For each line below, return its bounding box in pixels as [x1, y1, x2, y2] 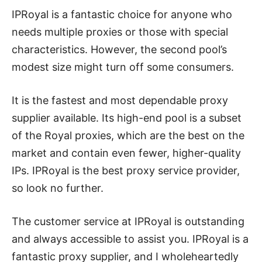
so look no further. [12, 182, 104, 195]
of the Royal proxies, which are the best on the [12, 129, 244, 142]
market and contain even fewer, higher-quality [12, 147, 241, 160]
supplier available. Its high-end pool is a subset [12, 112, 242, 125]
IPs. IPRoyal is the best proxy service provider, [12, 164, 240, 177]
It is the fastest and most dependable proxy [12, 94, 228, 107]
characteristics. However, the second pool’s [12, 43, 227, 56]
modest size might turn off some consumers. [12, 61, 234, 74]
